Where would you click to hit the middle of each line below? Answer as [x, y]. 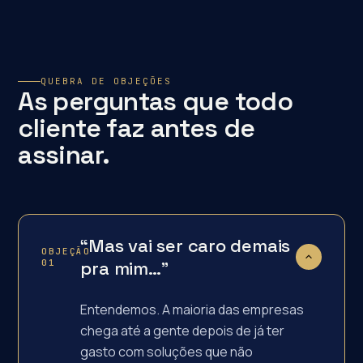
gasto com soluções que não [167, 352]
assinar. [64, 155]
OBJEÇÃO [66, 251]
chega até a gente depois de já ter [183, 331]
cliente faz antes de [137, 128]
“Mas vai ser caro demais [186, 246]
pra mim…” [124, 268]
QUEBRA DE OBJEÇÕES [107, 81]
